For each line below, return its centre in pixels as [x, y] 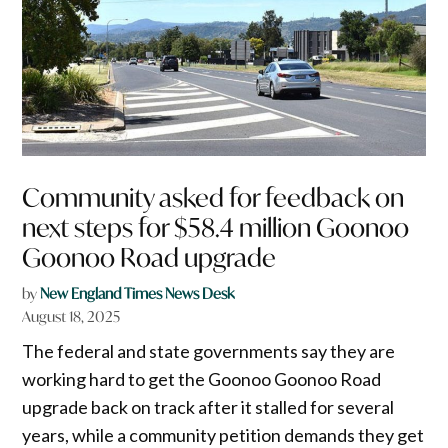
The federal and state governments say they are [209, 350]
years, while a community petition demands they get [223, 434]
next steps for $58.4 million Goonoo [216, 227]
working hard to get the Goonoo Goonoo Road [202, 378]
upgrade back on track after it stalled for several [208, 406]
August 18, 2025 [71, 316]
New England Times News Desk [137, 293]
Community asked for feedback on [213, 197]
